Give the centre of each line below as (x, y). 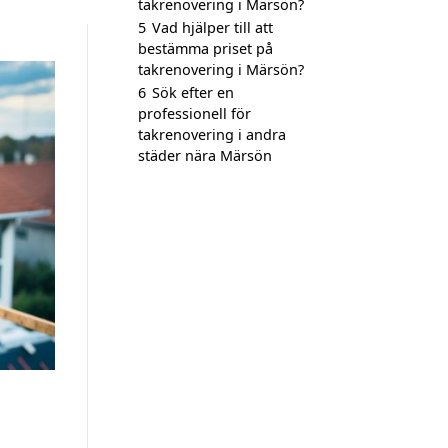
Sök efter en (193, 92)
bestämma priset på (205, 48)
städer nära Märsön (205, 155)
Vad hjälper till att (212, 27)
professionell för (194, 113)
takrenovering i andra (212, 134)
